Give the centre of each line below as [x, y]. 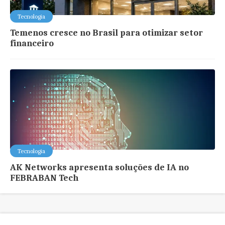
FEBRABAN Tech [44, 178]
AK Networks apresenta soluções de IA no [100, 167]
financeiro [32, 43]
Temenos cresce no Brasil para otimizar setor [107, 33]
